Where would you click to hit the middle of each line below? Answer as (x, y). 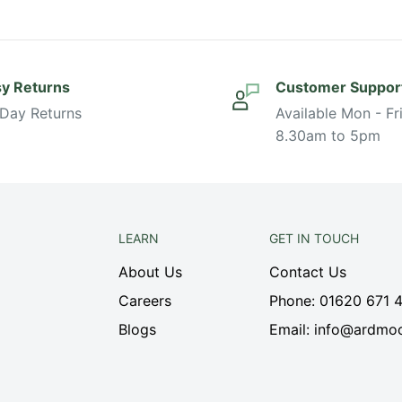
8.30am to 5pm (328, 135)
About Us (151, 271)
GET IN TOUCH (314, 238)
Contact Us (307, 271)
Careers (145, 300)
